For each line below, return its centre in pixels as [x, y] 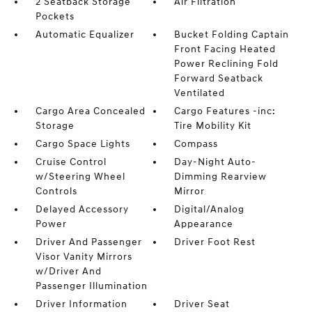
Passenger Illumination [91, 286]
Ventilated [200, 93]
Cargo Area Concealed [90, 111]
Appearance [204, 224]
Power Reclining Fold [227, 64]
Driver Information [81, 304]
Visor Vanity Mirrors [84, 257]
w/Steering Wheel [80, 177]
